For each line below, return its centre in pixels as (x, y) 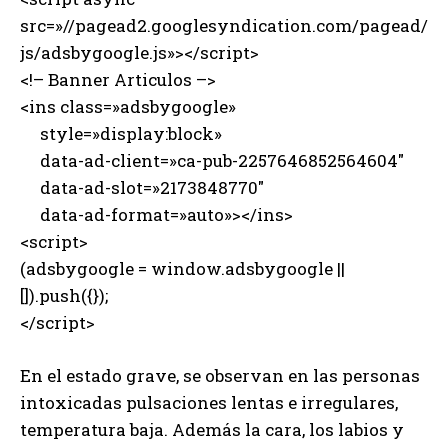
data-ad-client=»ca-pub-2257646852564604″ (212, 160)
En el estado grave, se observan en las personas (220, 375)
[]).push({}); (64, 295)
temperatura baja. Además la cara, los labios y (212, 429)
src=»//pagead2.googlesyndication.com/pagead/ (224, 25)
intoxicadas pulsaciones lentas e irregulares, (209, 402)
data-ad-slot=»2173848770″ (142, 187)
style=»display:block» (121, 133)
